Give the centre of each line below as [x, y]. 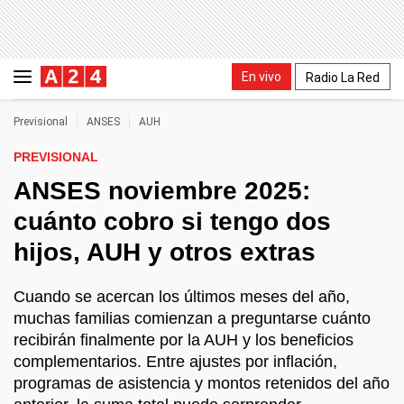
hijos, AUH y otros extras [165, 252]
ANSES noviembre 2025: [162, 191]
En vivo [262, 76]
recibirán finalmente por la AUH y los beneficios [184, 340]
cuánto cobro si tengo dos [172, 221]
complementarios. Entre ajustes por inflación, [175, 362]
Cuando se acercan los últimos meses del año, [182, 297]
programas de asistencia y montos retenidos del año [202, 383]
